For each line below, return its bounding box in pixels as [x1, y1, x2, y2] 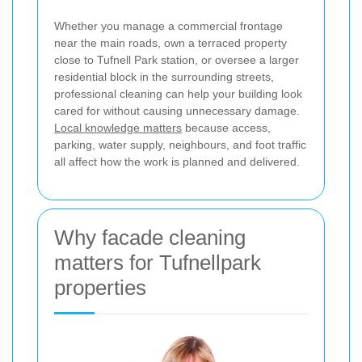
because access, [182, 121, 271, 134]
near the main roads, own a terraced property [54, 36, 287, 49]
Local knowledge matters [54, 121, 182, 134]
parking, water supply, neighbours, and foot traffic [54, 138, 306, 151]
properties [54, 276, 146, 300]
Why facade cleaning [54, 225, 246, 250]
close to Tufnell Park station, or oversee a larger [54, 53, 299, 66]
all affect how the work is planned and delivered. [54, 155, 300, 168]
